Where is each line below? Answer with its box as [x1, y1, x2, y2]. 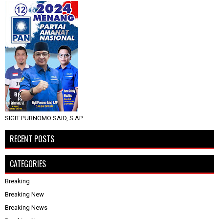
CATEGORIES [10, 157, 46, 170]
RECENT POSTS [10, 132, 54, 145]
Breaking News [5, 203, 47, 211]
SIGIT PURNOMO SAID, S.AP [5, 114, 83, 122]
